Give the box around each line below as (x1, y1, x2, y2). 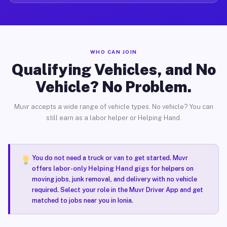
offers (31, 165, 53, 172)
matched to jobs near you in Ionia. (31, 197, 133, 204)
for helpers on (148, 165, 194, 172)
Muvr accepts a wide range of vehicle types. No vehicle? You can (14, 103, 213, 110)
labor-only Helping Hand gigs (53, 165, 149, 172)
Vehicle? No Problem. (35, 78, 192, 96)
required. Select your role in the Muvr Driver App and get (31, 186, 203, 194)
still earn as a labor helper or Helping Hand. (46, 114, 181, 122)
